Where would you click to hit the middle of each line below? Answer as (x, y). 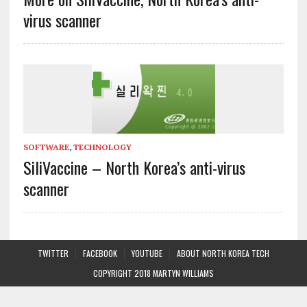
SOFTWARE (46, 147)
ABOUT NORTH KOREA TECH (223, 253)
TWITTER (53, 253)
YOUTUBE (147, 253)
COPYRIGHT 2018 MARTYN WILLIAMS (153, 273)
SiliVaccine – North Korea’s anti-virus (134, 167)
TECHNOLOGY (102, 147)
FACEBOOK (100, 253)
